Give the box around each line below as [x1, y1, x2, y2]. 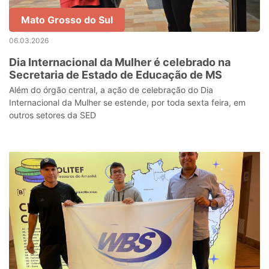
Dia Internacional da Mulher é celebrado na [9, 56, 231, 68]
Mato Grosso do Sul [21, 14, 113, 26]
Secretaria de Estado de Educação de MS [9, 68, 222, 81]
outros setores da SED [9, 110, 96, 120]
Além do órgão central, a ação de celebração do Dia [9, 85, 213, 95]
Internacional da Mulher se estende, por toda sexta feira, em [9, 97, 246, 107]
